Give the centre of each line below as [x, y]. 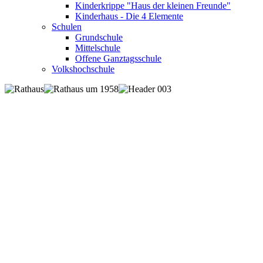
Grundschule [99, 38]
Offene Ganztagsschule [118, 59]
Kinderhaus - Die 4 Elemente [129, 16]
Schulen [67, 27]
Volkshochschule [83, 69]
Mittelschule [98, 48]
